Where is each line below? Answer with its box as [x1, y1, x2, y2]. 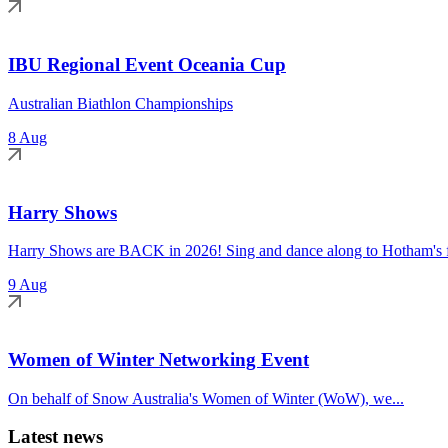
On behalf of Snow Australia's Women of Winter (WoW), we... [8, 389, 404, 407]
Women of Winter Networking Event [8, 349, 309, 371]
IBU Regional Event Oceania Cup [8, 54, 286, 76]
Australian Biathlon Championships [8, 94, 233, 112]
